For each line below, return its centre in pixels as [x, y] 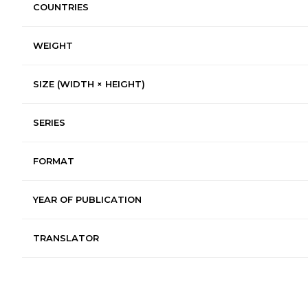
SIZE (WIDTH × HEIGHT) [89, 84]
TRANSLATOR [66, 238]
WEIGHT [53, 45]
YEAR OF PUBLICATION [87, 199]
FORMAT [54, 161]
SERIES [49, 122]
